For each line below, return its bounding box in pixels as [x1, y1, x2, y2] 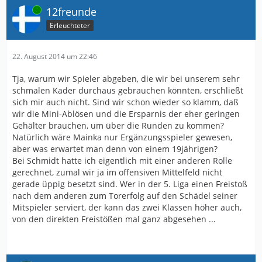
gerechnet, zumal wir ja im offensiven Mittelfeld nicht [12, 167, 222, 178]
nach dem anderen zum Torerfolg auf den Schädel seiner [12, 190, 237, 201]
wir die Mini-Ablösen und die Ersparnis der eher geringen [12, 108, 240, 119]
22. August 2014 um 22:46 [12, 51, 97, 61]
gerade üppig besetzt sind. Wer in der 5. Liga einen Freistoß [12, 178, 247, 189]
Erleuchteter [50, 20, 90, 30]
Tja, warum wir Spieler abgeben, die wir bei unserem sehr [12, 73, 240, 84]
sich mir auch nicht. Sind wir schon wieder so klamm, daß [12, 96, 239, 108]
